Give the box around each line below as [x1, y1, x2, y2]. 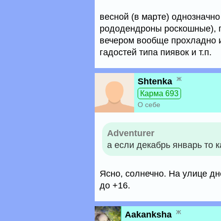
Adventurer [107, 128, 154, 138]
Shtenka [138, 76, 172, 86]
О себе [138, 101, 160, 109]
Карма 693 [140, 89, 179, 98]
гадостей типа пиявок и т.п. [100, 47, 212, 57]
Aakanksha [125, 210, 172, 220]
